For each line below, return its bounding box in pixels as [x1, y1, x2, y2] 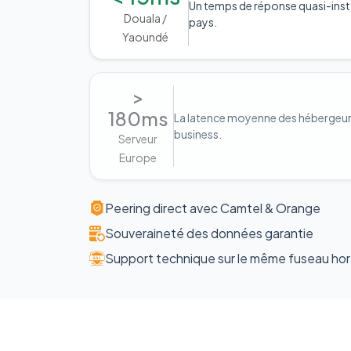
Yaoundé [122, 29, 169, 44]
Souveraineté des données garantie [105, 224, 313, 241]
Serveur [118, 131, 158, 146]
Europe [119, 150, 157, 165]
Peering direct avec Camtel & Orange [105, 199, 320, 216]
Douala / [124, 10, 168, 25]
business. [174, 126, 222, 141]
